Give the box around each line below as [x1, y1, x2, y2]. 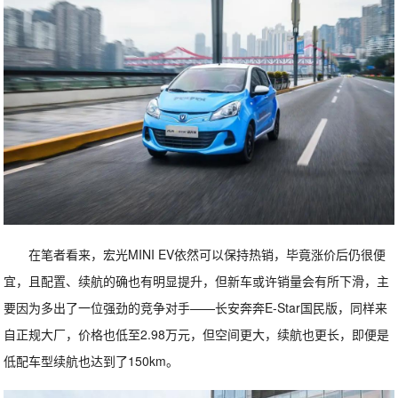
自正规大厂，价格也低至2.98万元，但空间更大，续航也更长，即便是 [4, 325, 390, 344]
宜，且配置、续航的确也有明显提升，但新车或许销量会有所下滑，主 [4, 272, 390, 291]
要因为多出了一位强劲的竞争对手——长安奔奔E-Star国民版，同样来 [4, 298, 388, 317]
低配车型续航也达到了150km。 [4, 352, 179, 370]
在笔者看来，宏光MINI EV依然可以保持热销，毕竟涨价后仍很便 [28, 245, 386, 264]
